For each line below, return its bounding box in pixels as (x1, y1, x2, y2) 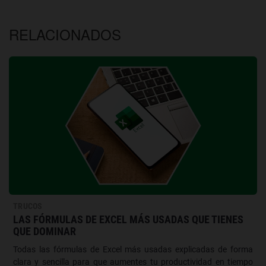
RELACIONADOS (9, 24, 121, 45)
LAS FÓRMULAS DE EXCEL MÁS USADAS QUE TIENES (13, 213, 243, 226)
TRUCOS (13, 201, 43, 211)
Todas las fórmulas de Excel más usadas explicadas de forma (13, 244, 253, 254)
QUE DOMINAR (13, 224, 76, 237)
